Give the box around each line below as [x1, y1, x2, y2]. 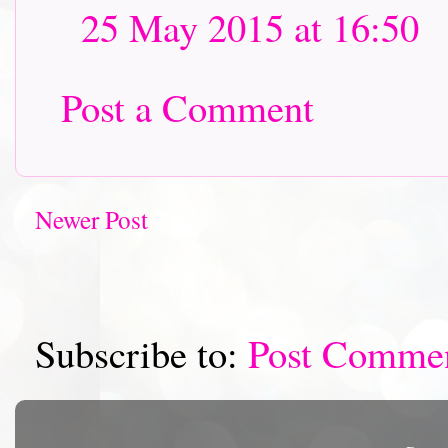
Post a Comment [61, 81, 314, 133]
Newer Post [35, 202, 148, 237]
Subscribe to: [35, 327, 248, 380]
